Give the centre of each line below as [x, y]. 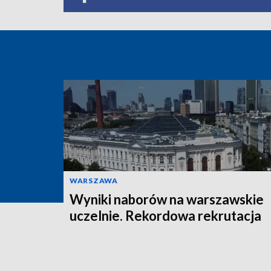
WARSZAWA [94, 180]
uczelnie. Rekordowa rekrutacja [165, 215]
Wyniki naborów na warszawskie [167, 199]
